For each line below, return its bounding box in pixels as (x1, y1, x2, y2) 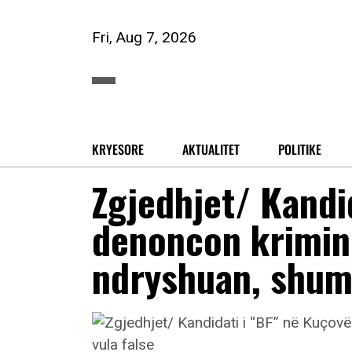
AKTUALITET (182, 140, 240, 159)
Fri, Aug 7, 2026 (92, 28, 196, 46)
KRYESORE (92, 140, 144, 159)
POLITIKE (278, 140, 321, 159)
